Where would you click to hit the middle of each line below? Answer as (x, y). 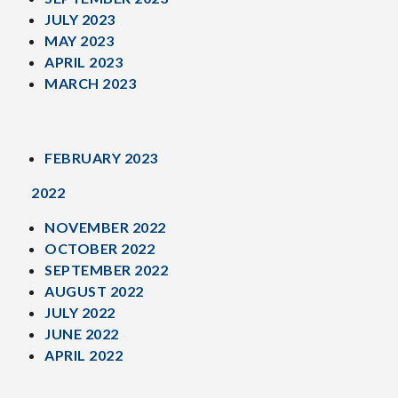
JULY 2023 (80, 19)
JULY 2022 (80, 312)
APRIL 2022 (84, 355)
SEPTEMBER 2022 (106, 270)
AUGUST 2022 (94, 291)
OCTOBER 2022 (99, 248)
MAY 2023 (79, 40)
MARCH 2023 (90, 83)
